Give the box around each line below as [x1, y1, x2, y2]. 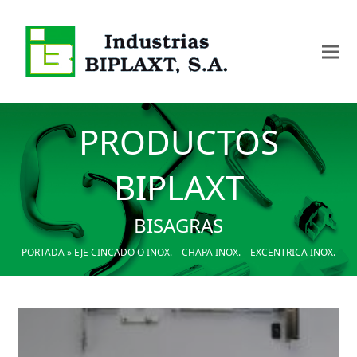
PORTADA [22, 245, 65, 259]
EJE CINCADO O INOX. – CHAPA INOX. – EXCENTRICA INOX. [74, 245, 335, 259]
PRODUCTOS [78, 119, 279, 164]
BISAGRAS [134, 212, 223, 238]
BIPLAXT [113, 164, 244, 210]
